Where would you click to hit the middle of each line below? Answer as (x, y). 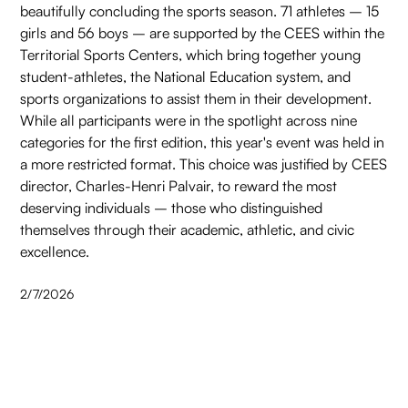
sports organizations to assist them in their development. (196, 99)
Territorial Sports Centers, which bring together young (191, 55)
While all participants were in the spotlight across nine (189, 121)
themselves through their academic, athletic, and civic (188, 230)
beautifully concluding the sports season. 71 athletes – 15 (200, 11)
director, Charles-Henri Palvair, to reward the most (179, 186)
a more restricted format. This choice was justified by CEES (204, 164)
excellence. (55, 252)
